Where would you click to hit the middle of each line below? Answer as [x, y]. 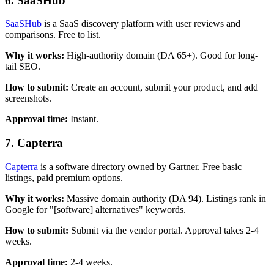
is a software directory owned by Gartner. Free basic [140, 166]
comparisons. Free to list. [53, 35]
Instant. [83, 119]
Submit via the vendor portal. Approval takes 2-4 [164, 230]
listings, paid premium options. [64, 177]
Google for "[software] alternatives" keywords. [95, 209]
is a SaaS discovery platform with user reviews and [141, 24]
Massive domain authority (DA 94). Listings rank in [165, 198]
